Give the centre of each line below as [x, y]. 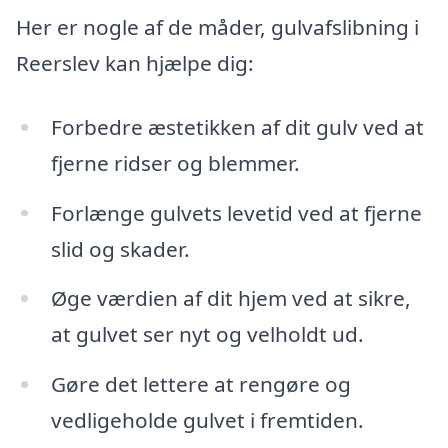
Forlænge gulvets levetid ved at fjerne [236, 212]
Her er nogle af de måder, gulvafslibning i [217, 26]
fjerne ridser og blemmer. [175, 162]
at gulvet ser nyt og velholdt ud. [207, 334]
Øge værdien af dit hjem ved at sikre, [230, 298]
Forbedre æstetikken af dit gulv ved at [237, 126]
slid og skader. [120, 248]
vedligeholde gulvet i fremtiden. [207, 420]
